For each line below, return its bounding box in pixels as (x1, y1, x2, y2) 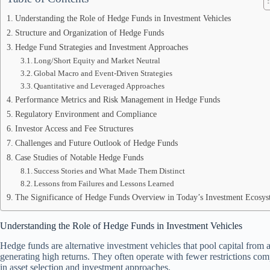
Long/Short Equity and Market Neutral (34, 56, 161, 65)
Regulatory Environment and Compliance (14, 109, 157, 119)
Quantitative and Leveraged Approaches (34, 81, 165, 90)
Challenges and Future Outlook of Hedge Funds (14, 138, 178, 148)
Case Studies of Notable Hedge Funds (14, 152, 143, 162)
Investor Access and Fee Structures (14, 124, 133, 133)
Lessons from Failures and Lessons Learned (34, 179, 175, 188)
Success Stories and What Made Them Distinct (34, 166, 186, 175)
